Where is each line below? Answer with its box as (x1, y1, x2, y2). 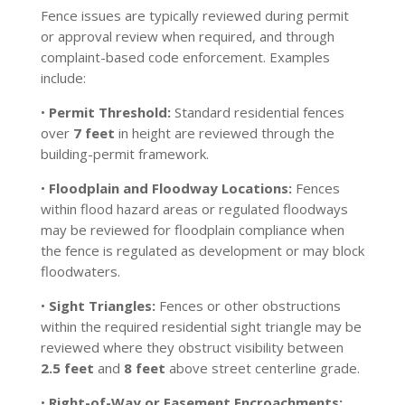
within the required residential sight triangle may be (40, 317, 362, 335)
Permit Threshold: (48, 103, 171, 121)
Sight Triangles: (48, 297, 155, 315)
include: (40, 69, 86, 87)
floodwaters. (40, 262, 120, 280)
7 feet (72, 124, 115, 142)
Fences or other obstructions (155, 297, 341, 315)
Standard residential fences (170, 103, 344, 121)
